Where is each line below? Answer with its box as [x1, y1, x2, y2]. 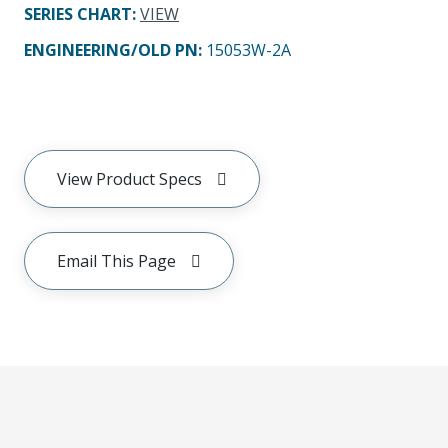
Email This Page [57, 249, 176, 272]
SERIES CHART [24, 2, 132, 25]
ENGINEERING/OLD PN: [24, 38, 206, 61]
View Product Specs [57, 167, 202, 190]
